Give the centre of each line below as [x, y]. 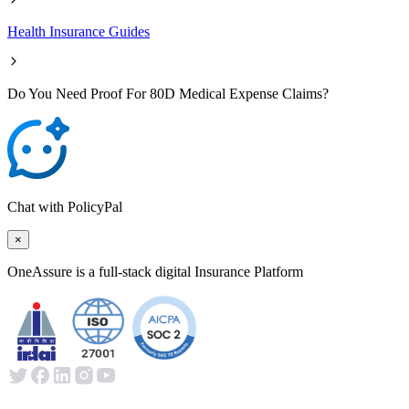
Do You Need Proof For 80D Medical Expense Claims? [168, 93]
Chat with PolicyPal [65, 206]
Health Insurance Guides [79, 31]
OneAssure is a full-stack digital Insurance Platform [155, 271]
